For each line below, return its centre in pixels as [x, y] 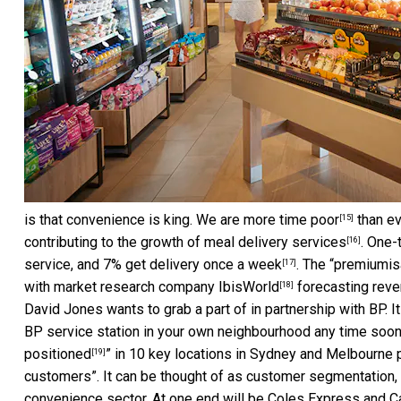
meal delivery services [275, 242]
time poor [309, 219]
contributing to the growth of [114, 242]
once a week [243, 264]
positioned [58, 354]
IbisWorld [249, 286]
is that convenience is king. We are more [152, 219]
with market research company [121, 286]
